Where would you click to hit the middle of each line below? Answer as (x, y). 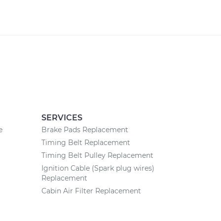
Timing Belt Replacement (86, 143)
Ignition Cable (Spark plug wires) (98, 168)
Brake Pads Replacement (85, 130)
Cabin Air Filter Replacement (91, 191)
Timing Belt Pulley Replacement (97, 155)
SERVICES (62, 118)
